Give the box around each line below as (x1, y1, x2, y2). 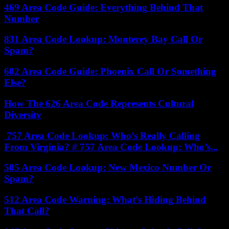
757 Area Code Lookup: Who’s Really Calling (4, 130, 200, 141)
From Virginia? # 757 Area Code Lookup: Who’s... (4, 141, 218, 152)
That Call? (4, 205, 50, 217)
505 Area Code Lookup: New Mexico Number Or (4, 162, 211, 173)
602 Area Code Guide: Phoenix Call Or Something (4, 66, 216, 77)
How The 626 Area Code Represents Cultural (4, 98, 194, 109)
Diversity (4, 109, 41, 120)
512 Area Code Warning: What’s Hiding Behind (4, 194, 206, 205)
